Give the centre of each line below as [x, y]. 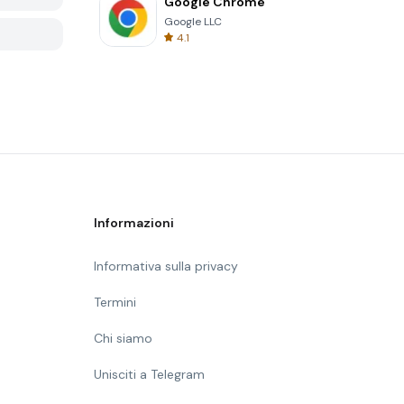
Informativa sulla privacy [166, 266]
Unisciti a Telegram [149, 374]
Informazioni [134, 223]
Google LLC [193, 22]
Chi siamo [123, 338]
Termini [115, 302]
